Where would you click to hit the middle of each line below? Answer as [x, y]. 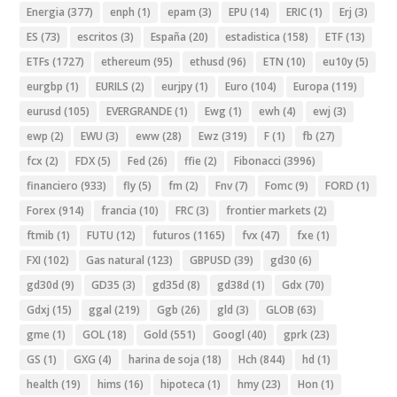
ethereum [126, 61]
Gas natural [116, 260]
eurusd [44, 111]
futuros [172, 235]
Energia [46, 12]
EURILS [113, 86]
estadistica [253, 36]
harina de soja [164, 359]
